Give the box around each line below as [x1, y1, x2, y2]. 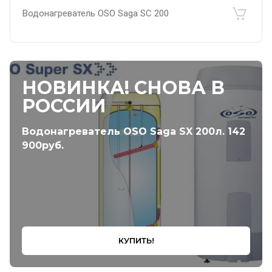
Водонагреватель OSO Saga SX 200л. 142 [22, 126, 245, 137]
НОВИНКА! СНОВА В [22, 76, 225, 99]
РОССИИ [22, 95, 106, 117]
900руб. [22, 140, 64, 151]
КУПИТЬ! [118, 236, 154, 245]
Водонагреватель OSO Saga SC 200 [22, 7, 169, 19]
